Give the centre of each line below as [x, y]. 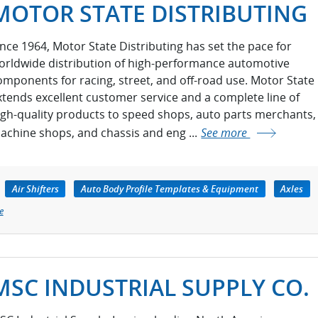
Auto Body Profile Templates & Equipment [170, 188]
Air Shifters [35, 188]
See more [226, 132]
